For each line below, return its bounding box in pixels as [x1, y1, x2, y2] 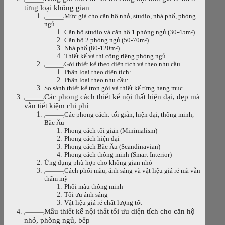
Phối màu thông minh [64, 183, 123, 190]
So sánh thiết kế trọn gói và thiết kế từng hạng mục [44, 84, 183, 92]
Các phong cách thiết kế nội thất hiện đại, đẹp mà [44, 92, 200, 101]
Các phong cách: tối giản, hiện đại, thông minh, [64, 110, 194, 118]
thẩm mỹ [44, 175, 68, 182]
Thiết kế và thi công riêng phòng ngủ [64, 52, 166, 60]
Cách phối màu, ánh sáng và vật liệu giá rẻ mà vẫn [64, 167, 200, 174]
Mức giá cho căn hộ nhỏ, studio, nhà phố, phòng [64, 12, 196, 20]
